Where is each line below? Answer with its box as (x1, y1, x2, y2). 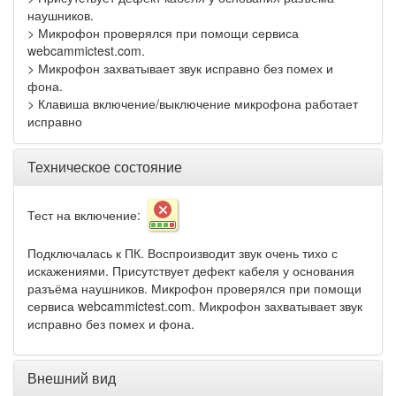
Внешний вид (27, 368, 116, 389)
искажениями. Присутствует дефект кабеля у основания (27, 262, 354, 280)
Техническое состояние (27, 156, 182, 178)
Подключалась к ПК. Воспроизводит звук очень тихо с (27, 244, 338, 263)
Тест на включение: (27, 206, 148, 225)
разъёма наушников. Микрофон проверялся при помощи (27, 279, 362, 298)
